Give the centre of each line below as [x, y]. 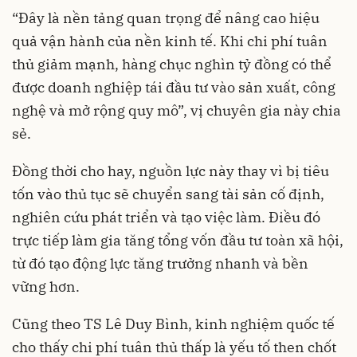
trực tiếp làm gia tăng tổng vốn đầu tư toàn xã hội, [178, 240]
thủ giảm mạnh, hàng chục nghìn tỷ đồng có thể [172, 64]
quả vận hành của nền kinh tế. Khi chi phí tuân [170, 41]
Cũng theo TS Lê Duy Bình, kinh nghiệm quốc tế [173, 324]
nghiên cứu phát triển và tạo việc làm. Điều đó [166, 217]
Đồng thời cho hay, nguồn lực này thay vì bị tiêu [171, 171]
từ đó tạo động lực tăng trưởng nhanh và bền [160, 263]
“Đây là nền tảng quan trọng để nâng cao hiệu [166, 18]
